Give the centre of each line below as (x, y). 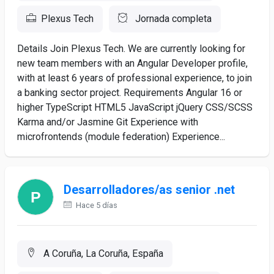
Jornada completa (172, 19)
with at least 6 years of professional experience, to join (135, 78)
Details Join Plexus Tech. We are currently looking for (131, 49)
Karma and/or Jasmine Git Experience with (108, 122)
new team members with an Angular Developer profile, (132, 63)
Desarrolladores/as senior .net (149, 190)
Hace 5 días (96, 205)
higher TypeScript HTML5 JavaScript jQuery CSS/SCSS (135, 107)
